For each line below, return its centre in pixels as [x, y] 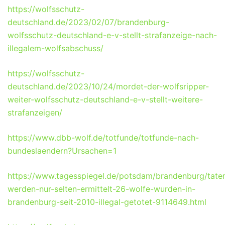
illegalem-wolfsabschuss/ [55, 48]
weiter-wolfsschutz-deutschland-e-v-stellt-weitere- [105, 99]
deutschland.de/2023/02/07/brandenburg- [88, 22]
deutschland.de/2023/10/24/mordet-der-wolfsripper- [108, 86]
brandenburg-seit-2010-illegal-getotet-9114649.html [107, 202]
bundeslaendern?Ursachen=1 [62, 150]
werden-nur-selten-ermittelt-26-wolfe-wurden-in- [101, 189]
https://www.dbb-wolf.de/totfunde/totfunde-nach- [103, 137]
